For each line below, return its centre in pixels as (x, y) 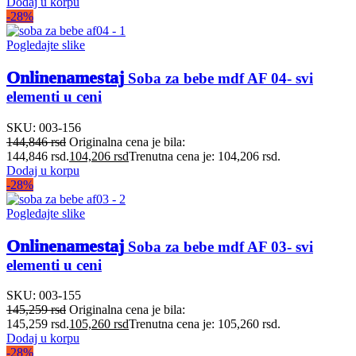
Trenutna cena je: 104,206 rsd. (205, 156)
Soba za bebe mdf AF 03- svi (219, 246)
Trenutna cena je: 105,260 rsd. (205, 324)
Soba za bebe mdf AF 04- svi (219, 79)
